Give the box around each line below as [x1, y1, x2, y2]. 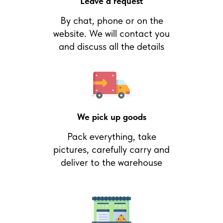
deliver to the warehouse [61, 156, 162, 168]
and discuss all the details [59, 40, 164, 52]
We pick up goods [77, 111, 146, 122]
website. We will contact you [53, 27, 170, 39]
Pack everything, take [67, 130, 156, 142]
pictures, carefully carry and [53, 143, 170, 155]
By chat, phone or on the [60, 14, 163, 26]
